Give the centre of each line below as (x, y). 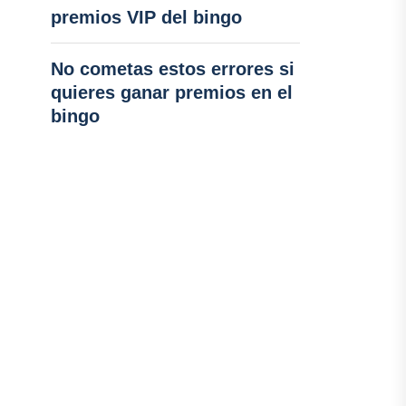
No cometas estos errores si (172, 69)
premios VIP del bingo (146, 17)
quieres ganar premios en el (171, 92)
